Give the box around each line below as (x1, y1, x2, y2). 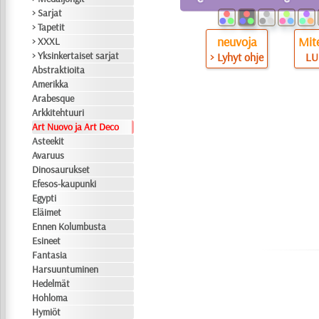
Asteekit (32, 135, 65, 147)
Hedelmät (32, 277, 70, 290)
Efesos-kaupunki (32, 177, 97, 190)
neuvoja (216, 33, 257, 51)
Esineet (32, 234, 61, 247)
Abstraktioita (32, 63, 85, 76)
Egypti (32, 192, 57, 204)
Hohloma (32, 291, 68, 304)
